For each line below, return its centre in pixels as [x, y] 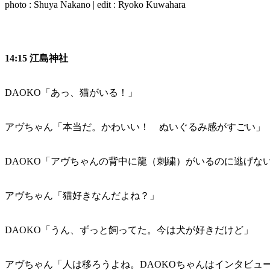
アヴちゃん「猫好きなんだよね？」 [82, 196]
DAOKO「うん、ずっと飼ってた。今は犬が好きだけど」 [129, 230]
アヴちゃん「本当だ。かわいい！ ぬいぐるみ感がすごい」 [135, 127]
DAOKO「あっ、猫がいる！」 [71, 93]
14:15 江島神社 [36, 58]
